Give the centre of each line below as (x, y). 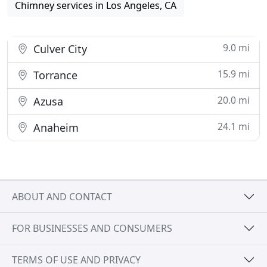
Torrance (54, 75)
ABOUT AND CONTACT (62, 196)
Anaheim (55, 128)
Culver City (59, 49)
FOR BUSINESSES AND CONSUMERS (92, 228)
